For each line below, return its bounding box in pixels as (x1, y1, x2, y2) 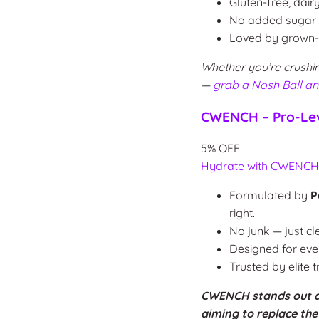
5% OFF (200, 140, 240, 155)
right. (229, 205, 255, 220)
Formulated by (229, 187, 310, 202)
